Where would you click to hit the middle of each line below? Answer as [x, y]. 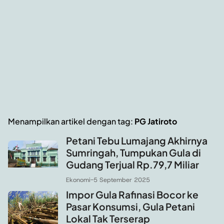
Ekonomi [78, 180]
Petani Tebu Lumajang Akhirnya [137, 141]
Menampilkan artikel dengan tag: [71, 121]
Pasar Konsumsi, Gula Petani [130, 207]
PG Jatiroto [156, 121]
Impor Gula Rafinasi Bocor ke [132, 195]
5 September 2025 [122, 180]
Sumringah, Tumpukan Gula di [133, 153]
